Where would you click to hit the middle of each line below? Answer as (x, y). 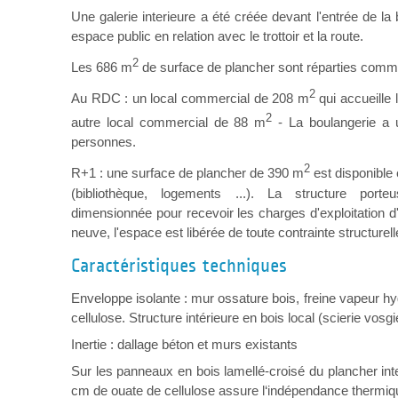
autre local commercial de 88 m (169, 123)
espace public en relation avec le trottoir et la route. (217, 36)
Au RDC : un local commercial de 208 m (190, 99)
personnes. (103, 142)
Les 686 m (102, 68)
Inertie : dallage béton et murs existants (184, 344)
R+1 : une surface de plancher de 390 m (187, 173)
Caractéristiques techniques (179, 265)
